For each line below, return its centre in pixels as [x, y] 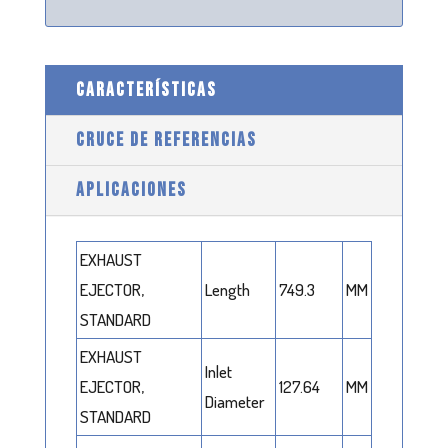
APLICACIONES [131, 191]
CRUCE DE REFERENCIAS [166, 141]
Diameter [234, 402]
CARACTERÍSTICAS [146, 91]
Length [227, 290]
